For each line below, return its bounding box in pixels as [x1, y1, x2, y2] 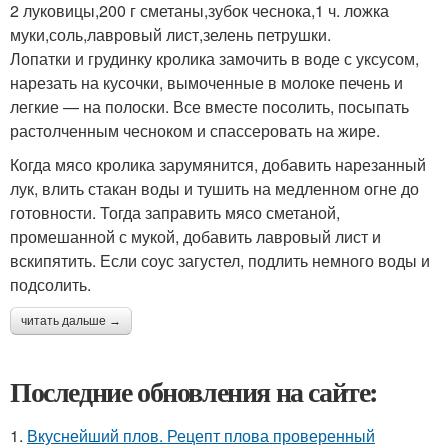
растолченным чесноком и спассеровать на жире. [10, 118, 380, 142]
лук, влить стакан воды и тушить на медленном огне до [10, 176, 419, 200]
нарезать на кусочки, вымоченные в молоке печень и [10, 70, 403, 94]
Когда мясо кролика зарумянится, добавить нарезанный [10, 152, 426, 176]
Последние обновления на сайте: [10, 370, 378, 412]
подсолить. [10, 272, 91, 296]
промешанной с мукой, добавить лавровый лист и [10, 224, 381, 248]
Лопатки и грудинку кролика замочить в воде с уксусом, [10, 46, 419, 70]
